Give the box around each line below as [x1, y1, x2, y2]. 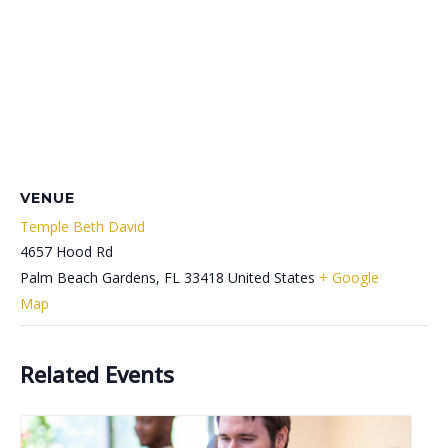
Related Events [20, 359, 174, 390]
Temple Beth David [20, 217, 145, 237]
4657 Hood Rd [20, 242, 113, 262]
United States [228, 268, 315, 288]
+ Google [319, 268, 379, 288]
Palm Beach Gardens [20, 268, 156, 288]
